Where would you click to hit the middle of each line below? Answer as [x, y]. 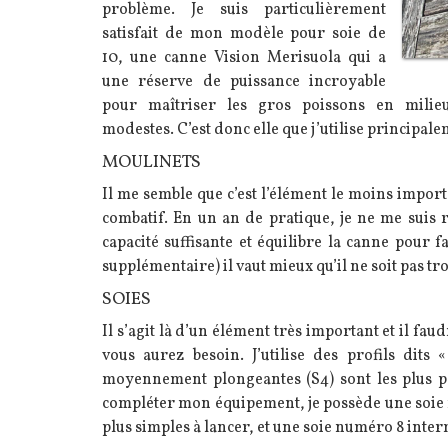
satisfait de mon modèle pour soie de [244, 33]
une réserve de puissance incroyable [244, 81]
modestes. [139, 129]
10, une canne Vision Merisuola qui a [244, 57]
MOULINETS [151, 162]
